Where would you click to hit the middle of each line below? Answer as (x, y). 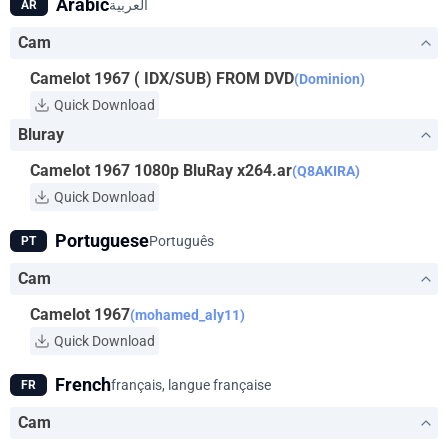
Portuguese (102, 240)
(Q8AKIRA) (326, 171)
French (83, 384)
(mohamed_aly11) (187, 315)
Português (181, 241)
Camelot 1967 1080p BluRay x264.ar (161, 170)
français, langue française (191, 385)
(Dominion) (329, 79)
